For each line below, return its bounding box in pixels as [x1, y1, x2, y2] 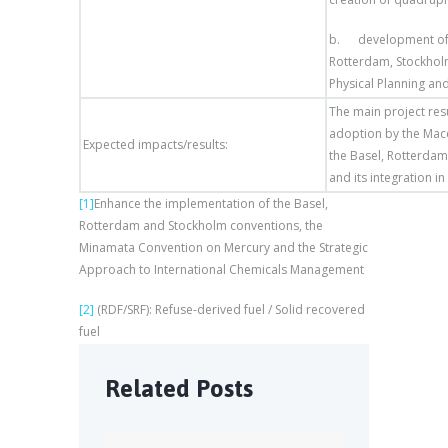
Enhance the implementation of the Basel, [94, 195, 328, 213]
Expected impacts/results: [83, 136, 228, 154]
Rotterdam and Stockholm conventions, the [79, 217, 323, 235]
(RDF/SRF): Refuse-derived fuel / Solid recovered [94, 301, 365, 319]
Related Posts [105, 375, 254, 403]
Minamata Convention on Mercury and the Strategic [79, 239, 368, 257]
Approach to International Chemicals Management [79, 261, 364, 279]
